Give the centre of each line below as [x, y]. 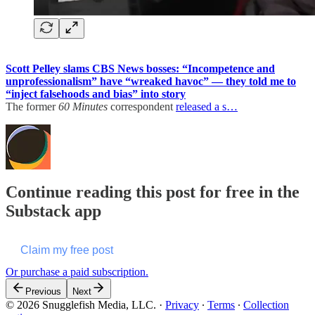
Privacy [182, 305]
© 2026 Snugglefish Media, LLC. [81, 305]
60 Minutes [83, 106]
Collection [266, 305]
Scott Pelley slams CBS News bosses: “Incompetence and [140, 68]
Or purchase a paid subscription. [77, 272]
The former [32, 106]
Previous [43, 292]
